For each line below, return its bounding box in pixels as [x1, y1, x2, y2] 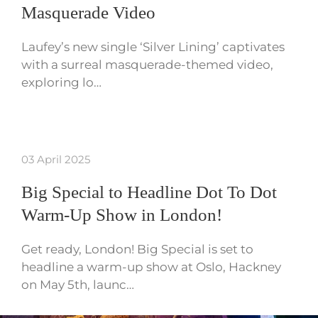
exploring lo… [21, 75, 102, 90]
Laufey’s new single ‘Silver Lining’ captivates [21, 40, 285, 55]
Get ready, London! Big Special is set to [21, 242, 253, 257]
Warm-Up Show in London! [21, 205, 222, 225]
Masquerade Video [21, 3, 155, 23]
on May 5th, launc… [21, 278, 134, 292]
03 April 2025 [21, 153, 90, 167]
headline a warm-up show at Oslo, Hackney [21, 260, 281, 275]
